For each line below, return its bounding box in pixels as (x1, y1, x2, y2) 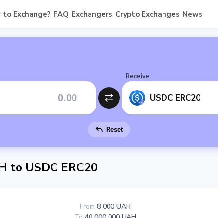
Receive (126, 72, 149, 81)
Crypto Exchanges (115, 9, 180, 19)
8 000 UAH (96, 202, 131, 211)
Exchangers (71, 9, 112, 19)
